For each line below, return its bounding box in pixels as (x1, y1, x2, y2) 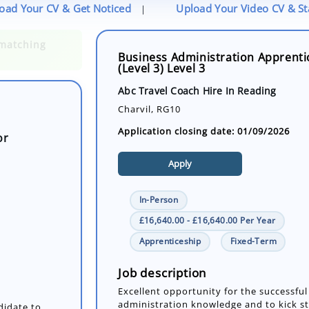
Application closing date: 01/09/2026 (118, 125, 290, 138)
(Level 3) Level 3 (118, 61, 206, 77)
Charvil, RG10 (118, 102, 181, 115)
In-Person (139, 194, 179, 206)
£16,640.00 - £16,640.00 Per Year (139, 215, 276, 227)
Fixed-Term (230, 235, 277, 248)
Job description (118, 264, 207, 281)
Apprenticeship (139, 235, 201, 248)
